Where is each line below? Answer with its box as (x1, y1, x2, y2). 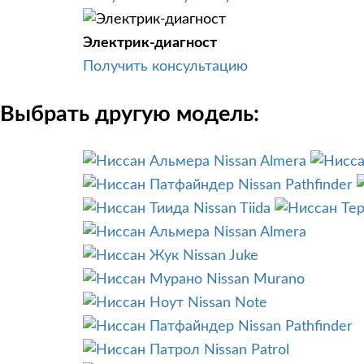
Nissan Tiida (193, 201, 271, 217)
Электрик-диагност (83, 35, 217, 50)
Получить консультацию (83, 58, 248, 74)
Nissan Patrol (204, 343, 289, 358)
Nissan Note (188, 296, 267, 311)
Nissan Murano (206, 272, 305, 288)
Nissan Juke (183, 249, 258, 264)
